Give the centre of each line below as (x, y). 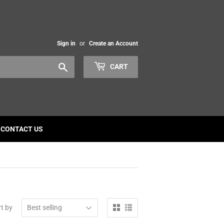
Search (79, 65)
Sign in (66, 43)
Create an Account (113, 43)
